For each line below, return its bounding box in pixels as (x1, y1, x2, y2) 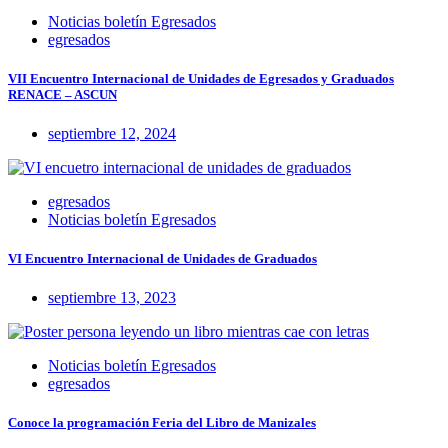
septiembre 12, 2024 (48, 124, 176, 142)
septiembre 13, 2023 (48, 289, 176, 307)
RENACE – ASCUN (8, 86, 117, 102)
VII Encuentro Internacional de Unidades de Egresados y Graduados (8, 70, 394, 86)
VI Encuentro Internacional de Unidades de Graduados (8, 251, 317, 267)
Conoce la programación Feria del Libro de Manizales (8, 415, 316, 431)
